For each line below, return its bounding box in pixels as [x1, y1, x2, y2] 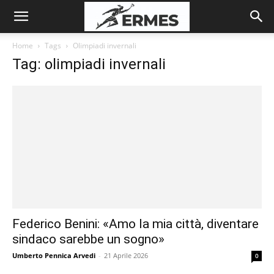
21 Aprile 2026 [104, 251, 148, 261]
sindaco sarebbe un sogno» [12, 232, 165, 247]
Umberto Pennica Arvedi [12, 251, 95, 261]
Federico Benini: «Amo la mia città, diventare [12, 217, 259, 232]
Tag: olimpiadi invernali [12, 56, 166, 73]
